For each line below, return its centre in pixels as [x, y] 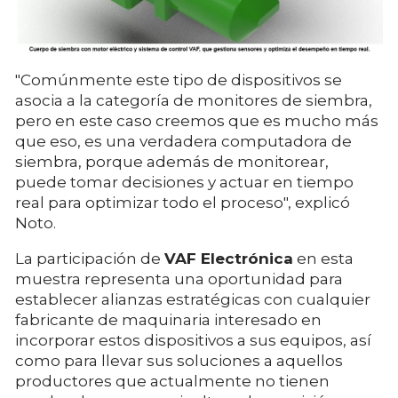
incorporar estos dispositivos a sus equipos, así [193, 340]
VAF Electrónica [229, 258]
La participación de [90, 258]
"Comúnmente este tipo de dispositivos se [179, 80]
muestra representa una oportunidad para [179, 279]
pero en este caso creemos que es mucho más [197, 120]
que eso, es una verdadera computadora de [183, 141]
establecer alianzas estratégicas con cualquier [193, 299]
